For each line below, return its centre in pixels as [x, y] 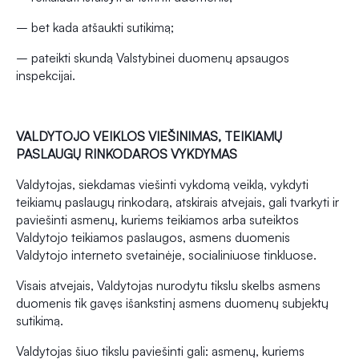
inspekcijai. [46, 76]
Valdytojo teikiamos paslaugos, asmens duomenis [153, 238]
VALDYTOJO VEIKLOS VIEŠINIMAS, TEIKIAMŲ [149, 137]
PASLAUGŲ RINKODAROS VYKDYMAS [127, 154]
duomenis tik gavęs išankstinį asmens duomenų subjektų [172, 303]
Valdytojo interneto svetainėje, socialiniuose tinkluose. [166, 255]
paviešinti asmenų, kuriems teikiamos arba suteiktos [157, 220]
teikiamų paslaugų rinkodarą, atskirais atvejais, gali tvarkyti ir [177, 202]
